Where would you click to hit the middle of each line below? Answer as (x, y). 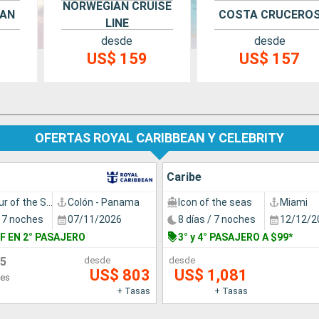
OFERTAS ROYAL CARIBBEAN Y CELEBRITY (159, 138)
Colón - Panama (104, 202)
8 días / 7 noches (217, 220)
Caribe (184, 177)
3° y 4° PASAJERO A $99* (235, 237)
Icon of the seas (215, 202)
